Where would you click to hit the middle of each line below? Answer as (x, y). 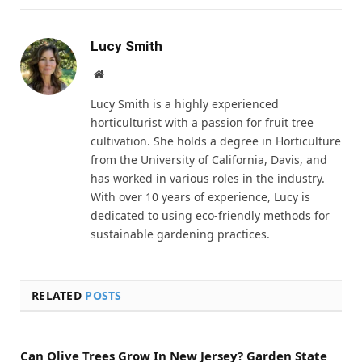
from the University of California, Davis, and (209, 159)
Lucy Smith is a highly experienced (185, 103)
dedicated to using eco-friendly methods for (210, 215)
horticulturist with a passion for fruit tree (202, 122)
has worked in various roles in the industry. (208, 178)
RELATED (59, 295)
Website (121, 73)
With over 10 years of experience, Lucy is (200, 196)
